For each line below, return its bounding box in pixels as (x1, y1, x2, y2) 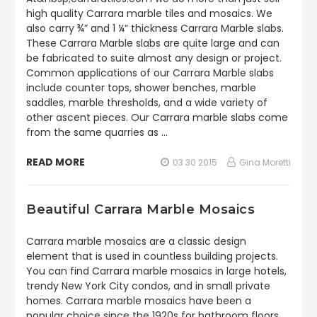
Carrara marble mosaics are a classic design (26, 234, 246, 248)
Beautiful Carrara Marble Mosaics (26, 202, 255, 217)
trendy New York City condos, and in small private (26, 279, 270, 293)
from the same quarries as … (26, 125, 168, 139)
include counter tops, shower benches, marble (26, 81, 256, 95)
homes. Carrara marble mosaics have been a (26, 294, 251, 308)
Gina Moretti (239, 156, 291, 168)
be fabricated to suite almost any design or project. (26, 51, 282, 65)
